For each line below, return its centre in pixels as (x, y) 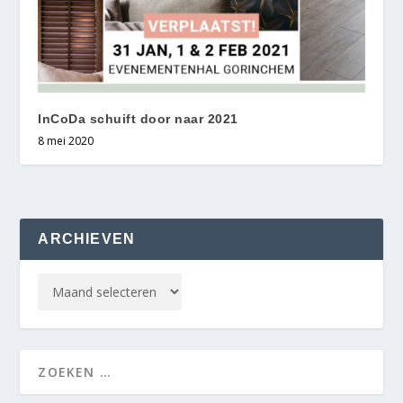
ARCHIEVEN (87, 238)
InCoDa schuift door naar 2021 (138, 118)
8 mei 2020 (66, 140)
